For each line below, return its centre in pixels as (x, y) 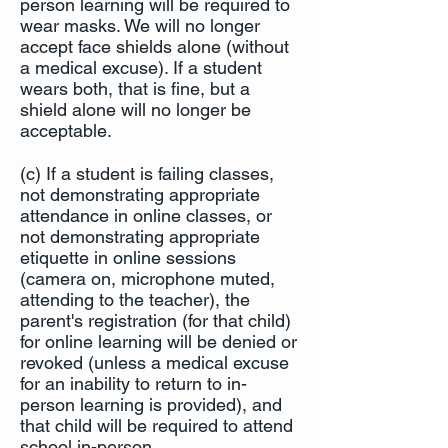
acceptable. (66, 130)
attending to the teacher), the (135, 299)
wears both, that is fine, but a (135, 88)
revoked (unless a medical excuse (154, 362)
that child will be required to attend (156, 425)
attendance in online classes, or (146, 215)
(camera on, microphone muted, (147, 278)
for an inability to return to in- (133, 383)
